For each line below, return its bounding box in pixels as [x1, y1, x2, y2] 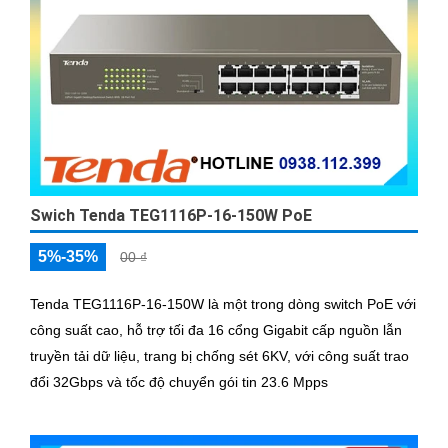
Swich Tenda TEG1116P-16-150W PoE [30, 205, 312, 225]
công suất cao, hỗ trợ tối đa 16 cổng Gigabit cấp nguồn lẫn [30, 321, 402, 338]
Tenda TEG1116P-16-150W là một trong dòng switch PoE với [30, 295, 416, 312]
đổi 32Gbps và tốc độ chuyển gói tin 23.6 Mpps [30, 373, 328, 390]
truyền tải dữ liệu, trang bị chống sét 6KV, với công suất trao [30, 347, 409, 364]
